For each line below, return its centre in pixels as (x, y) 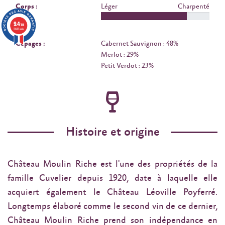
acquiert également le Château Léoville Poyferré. (113, 193)
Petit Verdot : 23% (127, 66)
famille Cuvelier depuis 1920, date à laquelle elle (113, 179)
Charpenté (194, 6)
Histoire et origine (113, 132)
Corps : (27, 6)
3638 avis (19, 29)
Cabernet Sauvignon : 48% (140, 43)
